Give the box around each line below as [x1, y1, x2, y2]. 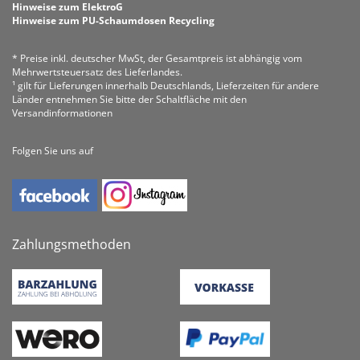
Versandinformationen [12, 106, 112, 120]
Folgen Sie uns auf [12, 144, 93, 157]
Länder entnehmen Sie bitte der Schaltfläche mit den [12, 92, 247, 106]
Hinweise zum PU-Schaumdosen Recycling [12, 14, 215, 27]
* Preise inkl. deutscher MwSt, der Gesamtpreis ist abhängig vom [12, 51, 302, 65]
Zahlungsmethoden [12, 235, 131, 253]
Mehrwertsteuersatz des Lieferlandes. [12, 65, 182, 79]
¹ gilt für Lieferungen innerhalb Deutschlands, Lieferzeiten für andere [12, 79, 319, 92]
